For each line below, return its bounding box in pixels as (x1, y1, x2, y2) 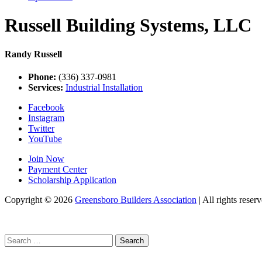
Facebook (28, 102, 64, 113)
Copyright (5, 195, 42, 205)
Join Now (28, 154, 64, 164)
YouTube (28, 134, 62, 144)
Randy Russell (5, 49, 62, 59)
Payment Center (28, 164, 87, 175)
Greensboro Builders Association (75, 195, 196, 205)
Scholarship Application (28, 175, 116, 185)
